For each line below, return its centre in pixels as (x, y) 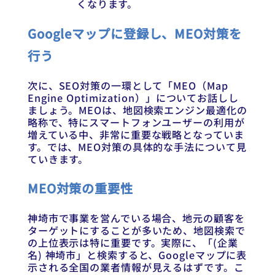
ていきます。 (58, 159)
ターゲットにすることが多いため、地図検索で (136, 230)
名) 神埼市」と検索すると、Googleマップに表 (137, 254)
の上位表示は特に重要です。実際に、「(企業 (133, 242)
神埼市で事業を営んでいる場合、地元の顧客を (136, 218)
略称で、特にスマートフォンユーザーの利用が (136, 122)
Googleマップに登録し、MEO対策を (134, 33)
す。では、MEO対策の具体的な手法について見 (137, 146)
